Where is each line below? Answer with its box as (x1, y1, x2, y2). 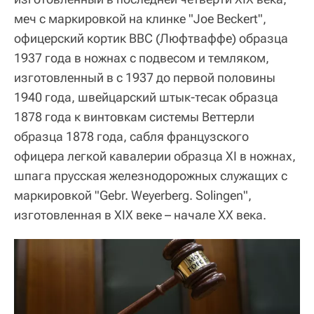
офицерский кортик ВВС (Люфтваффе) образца (14, 30, 288, 46)
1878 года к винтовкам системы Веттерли (14, 109, 254, 124)
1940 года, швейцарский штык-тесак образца (14, 89, 278, 104)
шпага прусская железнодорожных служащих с (14, 168, 287, 183)
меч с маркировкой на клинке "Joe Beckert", (14, 11, 266, 26)
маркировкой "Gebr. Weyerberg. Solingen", (14, 187, 252, 203)
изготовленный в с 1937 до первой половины (14, 69, 275, 85)
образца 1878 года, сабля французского (14, 128, 249, 144)
